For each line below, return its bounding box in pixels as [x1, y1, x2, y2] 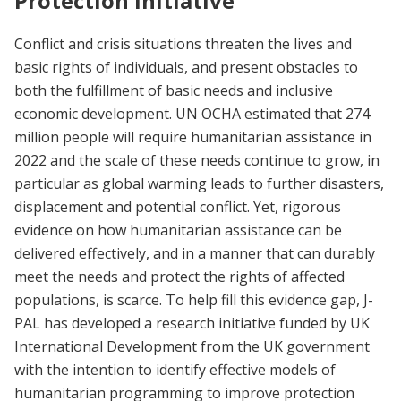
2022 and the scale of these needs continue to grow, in [14, 150, 380, 171]
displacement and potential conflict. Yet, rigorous [14, 197, 341, 218]
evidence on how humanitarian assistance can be [14, 220, 342, 241]
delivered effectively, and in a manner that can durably [14, 243, 375, 264]
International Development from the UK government [14, 337, 370, 357]
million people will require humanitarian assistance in [14, 127, 371, 148]
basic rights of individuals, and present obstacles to [14, 57, 358, 78]
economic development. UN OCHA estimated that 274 [14, 104, 370, 124]
